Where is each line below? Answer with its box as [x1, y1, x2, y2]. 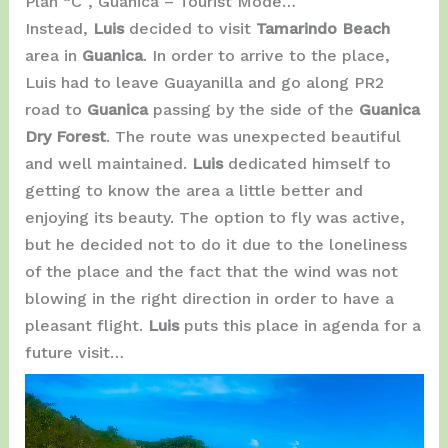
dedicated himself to [227, 154, 391, 174]
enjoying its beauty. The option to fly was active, [24, 208, 405, 228]
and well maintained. [24, 154, 192, 174]
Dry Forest [24, 127, 106, 147]
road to [24, 100, 87, 120]
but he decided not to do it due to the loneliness [24, 235, 407, 255]
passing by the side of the [152, 100, 359, 120]
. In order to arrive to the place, [142, 46, 390, 66]
